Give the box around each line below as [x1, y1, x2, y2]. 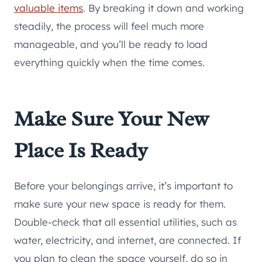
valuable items [14, 2, 83, 15]
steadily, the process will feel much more [14, 20, 204, 33]
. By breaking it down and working [83, 2, 244, 15]
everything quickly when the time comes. [14, 56, 205, 69]
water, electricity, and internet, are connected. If [14, 234, 241, 247]
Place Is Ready [14, 137, 148, 164]
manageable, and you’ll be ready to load [14, 38, 208, 51]
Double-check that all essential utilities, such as [14, 216, 237, 229]
